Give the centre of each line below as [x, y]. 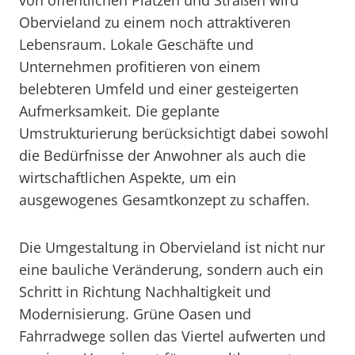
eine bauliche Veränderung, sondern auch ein [171, 269]
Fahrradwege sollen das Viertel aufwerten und [172, 336]
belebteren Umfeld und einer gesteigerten [159, 89]
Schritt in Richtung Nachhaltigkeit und [145, 292]
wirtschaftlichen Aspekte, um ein [128, 177]
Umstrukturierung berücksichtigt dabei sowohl [174, 133]
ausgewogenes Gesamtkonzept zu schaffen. [164, 200]
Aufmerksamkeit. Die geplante [119, 111]
